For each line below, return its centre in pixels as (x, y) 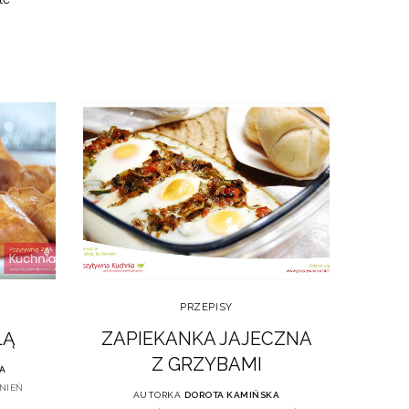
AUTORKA (157, 395)
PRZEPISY (206, 308)
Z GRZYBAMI (206, 365)
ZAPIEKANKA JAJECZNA (206, 339)
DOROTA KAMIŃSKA (232, 395)
